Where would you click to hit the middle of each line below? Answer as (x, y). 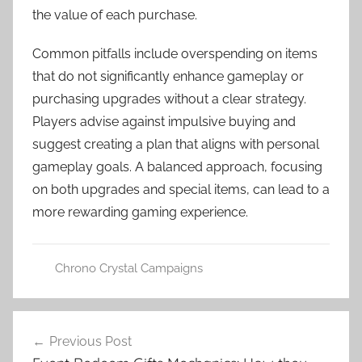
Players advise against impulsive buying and (164, 121)
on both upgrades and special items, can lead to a (181, 189)
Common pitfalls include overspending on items (175, 53)
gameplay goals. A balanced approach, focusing (177, 166)
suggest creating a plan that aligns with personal (176, 144)
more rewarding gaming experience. (140, 212)
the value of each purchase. (115, 15)
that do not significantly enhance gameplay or (168, 76)
